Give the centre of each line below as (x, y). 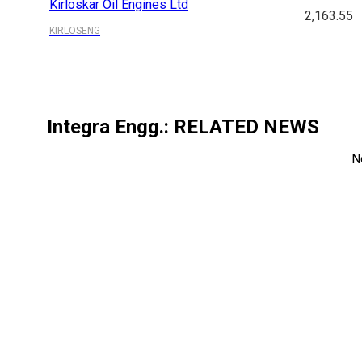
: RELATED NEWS (242, 127)
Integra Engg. (106, 127)
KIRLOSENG (75, 31)
